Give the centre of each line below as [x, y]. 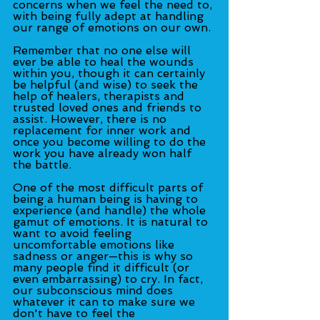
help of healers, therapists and [100, 96]
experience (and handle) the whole [111, 210]
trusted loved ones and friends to [109, 107]
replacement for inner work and [104, 130]
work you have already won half [104, 153]
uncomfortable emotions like [95, 244]
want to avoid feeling [74, 233]
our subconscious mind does [95, 290]
